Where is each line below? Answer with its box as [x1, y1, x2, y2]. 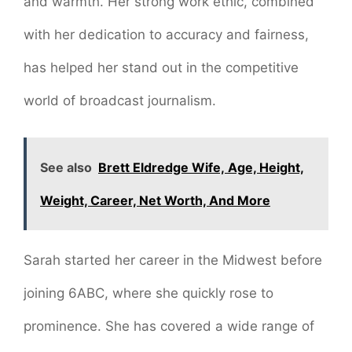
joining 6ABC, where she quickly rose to [24, 284, 273, 301]
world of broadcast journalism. [24, 93, 216, 109]
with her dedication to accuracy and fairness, [24, 27, 309, 43]
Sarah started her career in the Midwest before [24, 251, 322, 268]
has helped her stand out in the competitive [24, 60, 299, 76]
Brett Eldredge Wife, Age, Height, [98, 159, 304, 175]
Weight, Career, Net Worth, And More [40, 192, 270, 208]
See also [40, 159, 92, 175]
